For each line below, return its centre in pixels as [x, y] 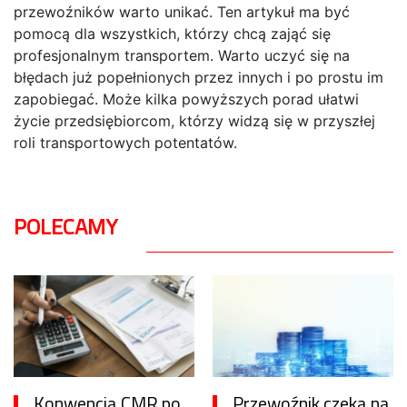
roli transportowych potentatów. [125, 143]
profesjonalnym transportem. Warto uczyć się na [182, 55]
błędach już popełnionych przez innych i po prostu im [199, 77]
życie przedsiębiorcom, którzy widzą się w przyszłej [194, 121]
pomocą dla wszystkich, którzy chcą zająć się [172, 34]
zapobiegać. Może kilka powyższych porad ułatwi [186, 99]
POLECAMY [65, 226]
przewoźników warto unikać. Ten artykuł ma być [182, 12]
